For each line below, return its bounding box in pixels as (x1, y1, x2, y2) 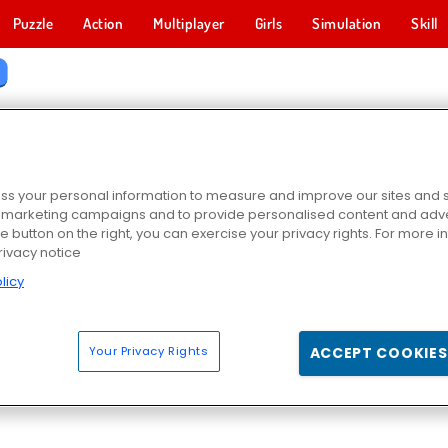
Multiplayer (153, 14, 225, 33)
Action (83, 14, 124, 33)
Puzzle (12, 14, 54, 33)
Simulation (312, 14, 382, 33)
